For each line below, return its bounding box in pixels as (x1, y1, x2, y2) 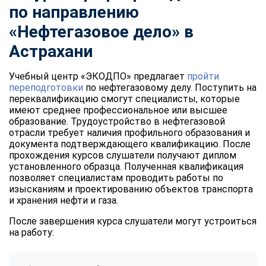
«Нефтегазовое (9, 21, 133, 42)
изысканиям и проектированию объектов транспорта (9, 183, 253, 195)
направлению (32, 2, 139, 22)
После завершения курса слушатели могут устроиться (9, 215, 256, 227)
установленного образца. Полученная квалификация (9, 160, 243, 172)
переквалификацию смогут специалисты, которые (9, 93, 240, 104)
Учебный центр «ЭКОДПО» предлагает (9, 70, 187, 82)
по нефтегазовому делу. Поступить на (83, 81, 256, 93)
